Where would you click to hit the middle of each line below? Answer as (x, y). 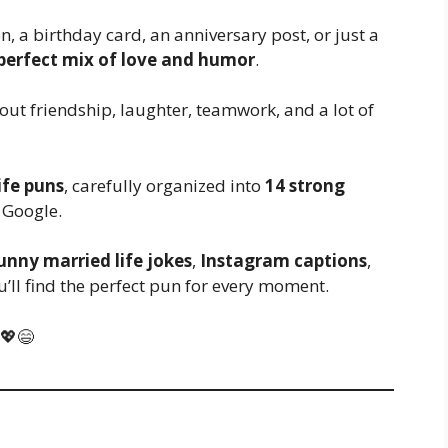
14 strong (305, 185)
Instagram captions (283, 260)
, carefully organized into (164, 185)
